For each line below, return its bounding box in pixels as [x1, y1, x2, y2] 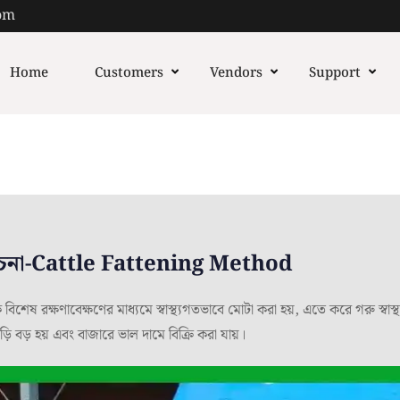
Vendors [209, 62, 262, 84]
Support [308, 62, 361, 84]
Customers [94, 62, 163, 84]
